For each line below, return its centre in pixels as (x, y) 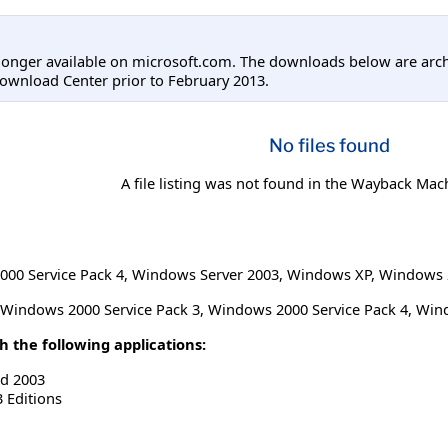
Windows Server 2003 (205, 274)
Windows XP (329, 274)
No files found (329, 146)
